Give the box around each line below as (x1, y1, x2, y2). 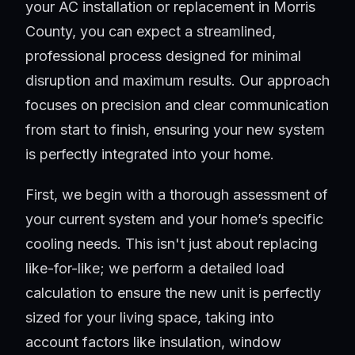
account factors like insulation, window (25, 334, 281, 351)
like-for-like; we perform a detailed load (25, 260, 284, 277)
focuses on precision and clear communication (25, 97, 329, 114)
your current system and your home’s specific (25, 211, 323, 228)
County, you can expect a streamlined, (25, 23, 276, 40)
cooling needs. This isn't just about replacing (25, 235, 318, 253)
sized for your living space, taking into (25, 309, 274, 326)
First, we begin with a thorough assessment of (25, 186, 328, 204)
